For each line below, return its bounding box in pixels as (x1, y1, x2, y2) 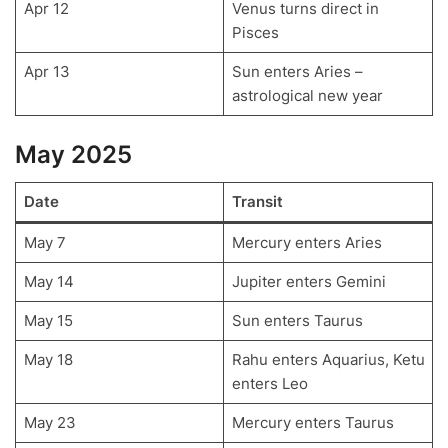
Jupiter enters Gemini (231, 271, 386, 291)
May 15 (23, 310, 73, 330)
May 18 (23, 349, 73, 369)
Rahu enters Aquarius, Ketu (231, 349, 425, 369)
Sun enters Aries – (231, 62, 363, 82)
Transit (231, 191, 283, 211)
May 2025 (15, 139, 132, 169)
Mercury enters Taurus (231, 412, 394, 432)
